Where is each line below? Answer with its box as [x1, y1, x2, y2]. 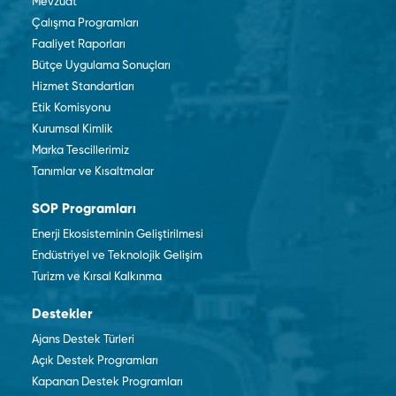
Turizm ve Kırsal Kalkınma [32, 271, 162, 283]
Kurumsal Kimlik [32, 124, 113, 135]
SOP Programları [32, 202, 136, 216]
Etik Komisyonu [32, 103, 110, 114]
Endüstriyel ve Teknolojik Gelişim [32, 250, 202, 262]
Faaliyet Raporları [32, 39, 126, 50]
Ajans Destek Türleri [32, 334, 134, 346]
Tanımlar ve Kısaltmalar [32, 166, 154, 178]
